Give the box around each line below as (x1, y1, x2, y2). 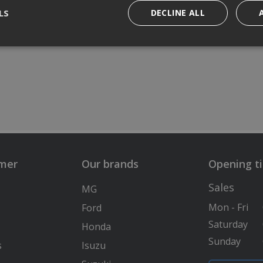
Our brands (82, 157, 139, 171)
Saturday (208, 218, 248, 231)
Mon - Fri (208, 201, 249, 214)
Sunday (208, 235, 241, 248)
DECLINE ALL (150, 7, 205, 18)
